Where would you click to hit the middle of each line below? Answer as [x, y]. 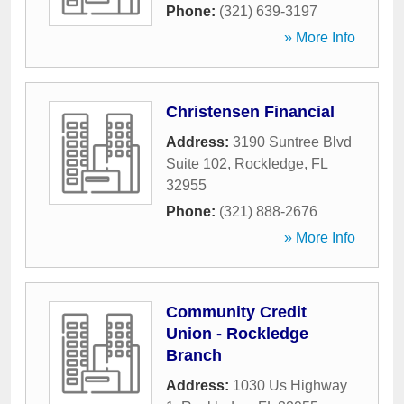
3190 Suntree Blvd [292, 142]
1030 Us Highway [290, 386]
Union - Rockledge [237, 334]
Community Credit [236, 312]
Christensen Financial [250, 112]
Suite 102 [197, 164]
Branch [194, 355]
